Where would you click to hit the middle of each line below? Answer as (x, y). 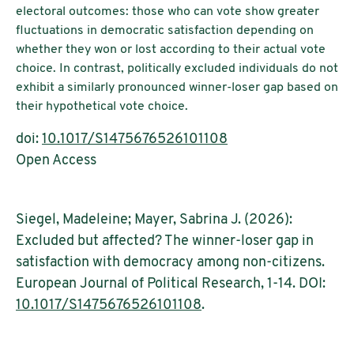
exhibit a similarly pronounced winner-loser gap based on (177, 87)
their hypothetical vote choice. (102, 106)
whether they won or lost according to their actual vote (171, 49)
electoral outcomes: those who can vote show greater (168, 11)
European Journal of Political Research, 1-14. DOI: (171, 284)
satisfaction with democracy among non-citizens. (170, 262)
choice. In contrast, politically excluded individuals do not (177, 68)
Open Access (56, 160)
